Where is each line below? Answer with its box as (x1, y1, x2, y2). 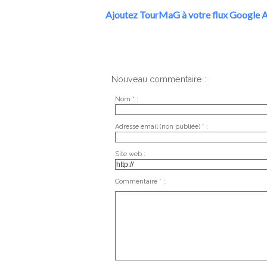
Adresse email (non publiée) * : (114, 123, 208, 131)
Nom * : (114, 95, 138, 103)
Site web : (114, 150, 145, 158)
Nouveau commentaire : (111, 74, 206, 85)
